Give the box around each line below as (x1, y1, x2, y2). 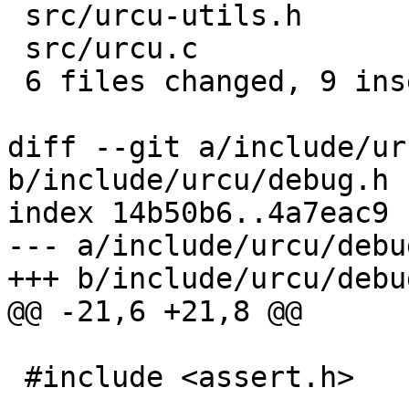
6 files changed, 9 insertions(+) (7, 65, 25, 99)
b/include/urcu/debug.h (7, 163, 389, 197)
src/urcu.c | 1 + (7, 32, 25, 66)
